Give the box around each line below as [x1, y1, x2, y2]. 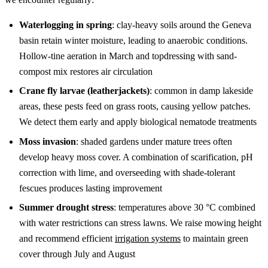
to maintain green [181, 233, 248, 244]
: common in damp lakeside [150, 86, 253, 96]
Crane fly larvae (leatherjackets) [19, 86, 150, 96]
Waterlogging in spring [19, 20, 112, 31]
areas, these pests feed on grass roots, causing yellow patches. [19, 101, 251, 112]
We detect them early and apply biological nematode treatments [19, 117, 257, 127]
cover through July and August [19, 249, 135, 260]
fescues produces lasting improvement [19, 182, 162, 193]
